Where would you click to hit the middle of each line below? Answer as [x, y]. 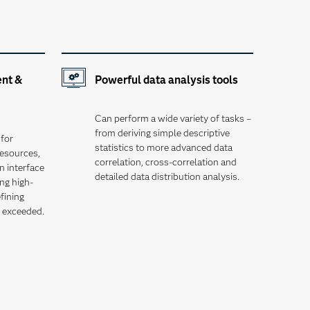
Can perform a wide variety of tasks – [173, 118]
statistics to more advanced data [163, 147]
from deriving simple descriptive [162, 133]
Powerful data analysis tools [166, 80]
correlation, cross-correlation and [165, 162]
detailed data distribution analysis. [167, 176]
